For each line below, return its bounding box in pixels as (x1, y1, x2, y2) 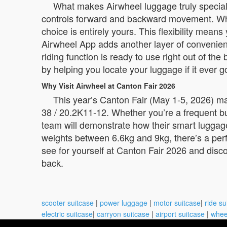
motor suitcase (154, 198, 201, 208)
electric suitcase (42, 209, 93, 219)
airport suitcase (156, 209, 205, 219)
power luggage (100, 198, 147, 208)
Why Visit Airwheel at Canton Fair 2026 (42, 81, 175, 91)
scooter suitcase (42, 198, 94, 208)
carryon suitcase (97, 209, 149, 219)
